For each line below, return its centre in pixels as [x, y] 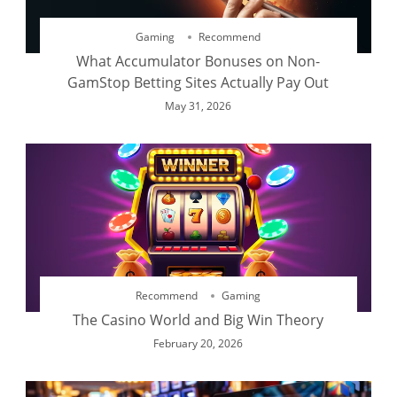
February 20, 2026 [198, 343]
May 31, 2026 [198, 105]
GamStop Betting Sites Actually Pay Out [198, 82]
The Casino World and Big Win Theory [198, 319]
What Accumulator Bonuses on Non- [198, 61]
